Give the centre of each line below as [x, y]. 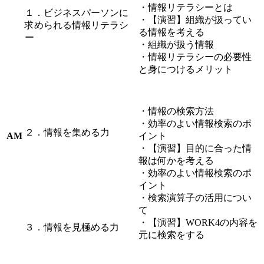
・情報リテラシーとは [186, 8]
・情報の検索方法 [176, 111]
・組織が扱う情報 [176, 45]
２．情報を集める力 [67, 133]
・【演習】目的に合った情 [195, 148]
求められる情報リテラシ [77, 25]
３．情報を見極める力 [72, 227]
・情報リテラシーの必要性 [195, 57]
